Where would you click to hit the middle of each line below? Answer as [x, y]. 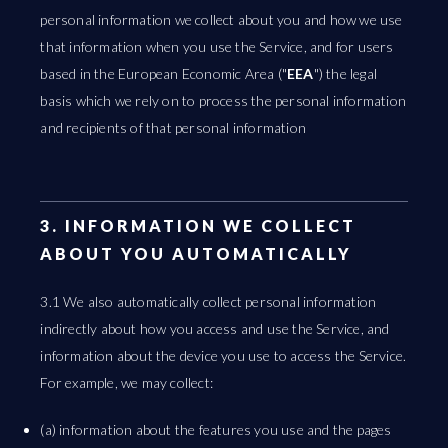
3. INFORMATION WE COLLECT [198, 225]
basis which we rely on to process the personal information [223, 100]
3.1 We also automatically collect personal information [208, 301]
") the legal [345, 73]
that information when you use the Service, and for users [217, 46]
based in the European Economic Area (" [164, 73]
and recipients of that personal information [173, 127]
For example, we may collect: [127, 382]
